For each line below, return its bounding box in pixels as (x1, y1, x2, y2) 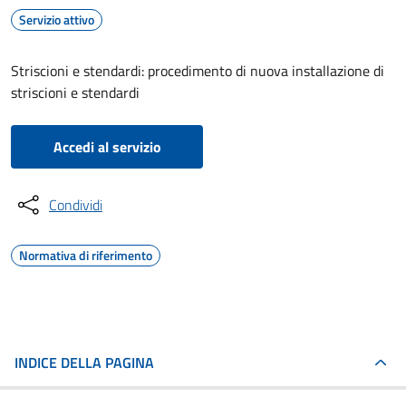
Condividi (49, 194, 102, 216)
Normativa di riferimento (19, 246, 152, 265)
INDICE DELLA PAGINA (14, 352, 154, 373)
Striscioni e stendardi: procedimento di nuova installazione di (11, 60, 384, 82)
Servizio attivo (19, 10, 94, 29)
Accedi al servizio (53, 136, 161, 158)
